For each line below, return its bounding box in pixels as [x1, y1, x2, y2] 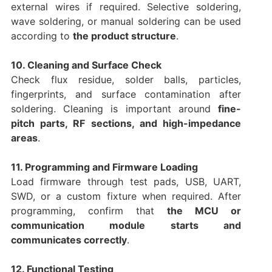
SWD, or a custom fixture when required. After [10, 190, 242, 203]
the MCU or [167, 205, 242, 217]
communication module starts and [10, 219, 242, 232]
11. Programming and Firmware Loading [10, 161, 198, 174]
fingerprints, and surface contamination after [10, 88, 242, 101]
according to [10, 30, 73, 42]
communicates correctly [10, 234, 127, 246]
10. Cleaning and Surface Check [10, 59, 161, 72]
